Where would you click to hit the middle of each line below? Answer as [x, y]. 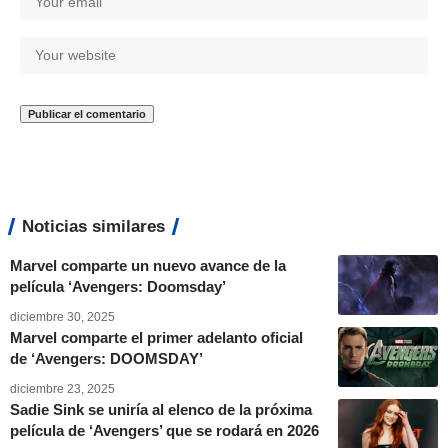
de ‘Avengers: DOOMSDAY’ [106, 358]
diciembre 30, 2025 [62, 316]
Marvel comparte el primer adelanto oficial [156, 337]
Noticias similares [93, 226]
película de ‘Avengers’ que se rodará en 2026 [164, 430]
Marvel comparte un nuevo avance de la [148, 265]
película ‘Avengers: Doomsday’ [118, 286]
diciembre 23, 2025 [62, 388]
